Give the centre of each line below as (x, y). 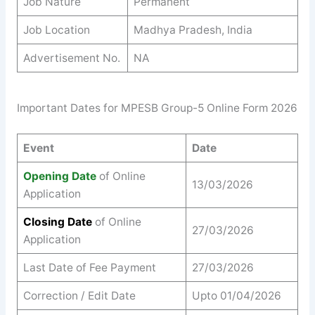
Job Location (56, 30)
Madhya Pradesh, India (193, 30)
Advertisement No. (71, 58)
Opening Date (59, 176)
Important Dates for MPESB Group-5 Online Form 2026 (157, 108)
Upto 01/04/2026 (236, 295)
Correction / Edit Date (79, 295)
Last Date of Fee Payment (89, 267)
